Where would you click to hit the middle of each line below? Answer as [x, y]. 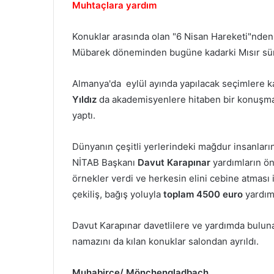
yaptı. [84, 115]
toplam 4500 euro [203, 194]
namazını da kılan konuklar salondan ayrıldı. [165, 241]
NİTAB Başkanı [105, 162]
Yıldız [86, 99]
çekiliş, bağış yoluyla [118, 194]
